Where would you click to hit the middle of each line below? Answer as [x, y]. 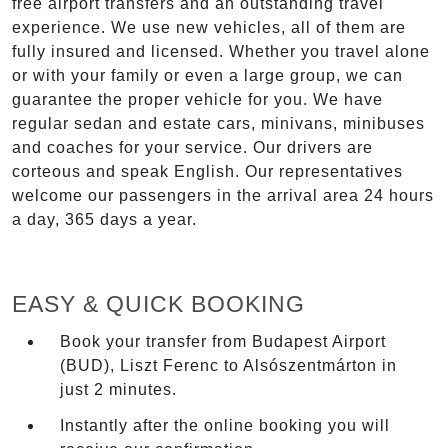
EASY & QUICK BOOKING [158, 304]
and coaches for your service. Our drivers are [192, 148]
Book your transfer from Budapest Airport [223, 341]
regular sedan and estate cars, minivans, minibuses [218, 124]
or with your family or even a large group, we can [207, 76]
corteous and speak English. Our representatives [207, 172]
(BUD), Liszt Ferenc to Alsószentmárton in [228, 365]
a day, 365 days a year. [104, 220]
